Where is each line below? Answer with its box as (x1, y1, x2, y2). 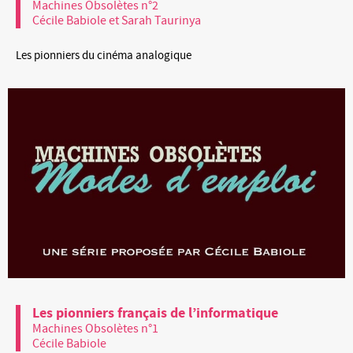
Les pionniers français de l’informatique (32, 303, 278, 323)
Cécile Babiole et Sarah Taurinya (32, 12, 201, 28)
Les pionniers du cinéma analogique (16, 47, 191, 63)
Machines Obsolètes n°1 (32, 320, 158, 336)
